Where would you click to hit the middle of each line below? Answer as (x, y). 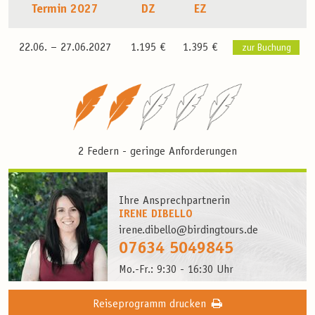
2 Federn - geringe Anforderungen (157, 152)
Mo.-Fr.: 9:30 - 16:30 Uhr (176, 270)
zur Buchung (266, 48)
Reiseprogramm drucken (149, 305)
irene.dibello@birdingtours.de (189, 231)
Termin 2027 (65, 9)
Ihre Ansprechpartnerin (175, 201)
